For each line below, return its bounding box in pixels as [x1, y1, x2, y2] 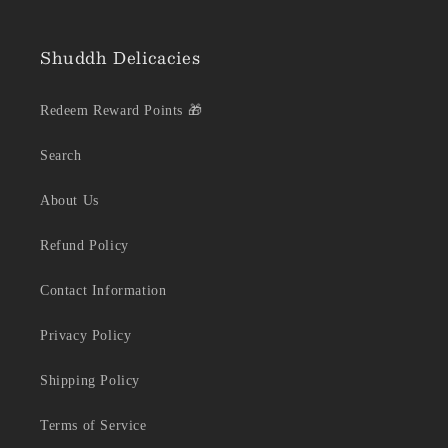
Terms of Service [40, 418, 147, 434]
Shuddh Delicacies [40, 44, 201, 72]
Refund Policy [40, 238, 129, 254]
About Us [40, 193, 99, 209]
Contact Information [40, 283, 167, 299]
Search [40, 148, 82, 164]
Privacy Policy [40, 328, 132, 344]
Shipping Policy [40, 373, 140, 389]
